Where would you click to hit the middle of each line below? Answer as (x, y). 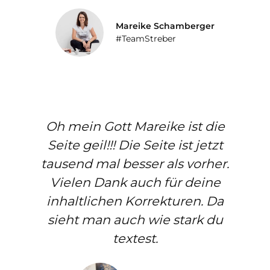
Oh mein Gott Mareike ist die (135, 126)
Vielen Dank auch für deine (135, 182)
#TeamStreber (146, 38)
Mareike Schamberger (165, 26)
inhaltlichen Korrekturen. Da (135, 201)
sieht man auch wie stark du (135, 219)
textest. (135, 238)
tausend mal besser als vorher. (135, 163)
